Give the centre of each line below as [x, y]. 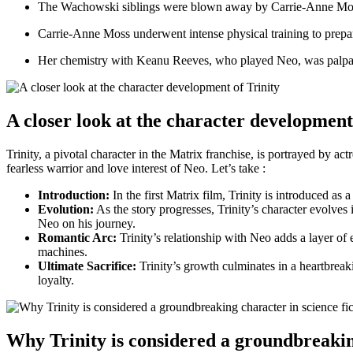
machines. [63, 251]
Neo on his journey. [87, 223]
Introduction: [74, 195]
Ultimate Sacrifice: [87, 266]
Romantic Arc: [77, 237]
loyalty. [56, 280]
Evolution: [66, 209]
